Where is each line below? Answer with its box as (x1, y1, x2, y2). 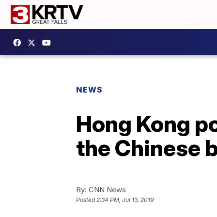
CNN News (87, 185, 126, 194)
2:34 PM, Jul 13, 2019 (96, 196, 154, 204)
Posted (76, 196, 96, 204)
